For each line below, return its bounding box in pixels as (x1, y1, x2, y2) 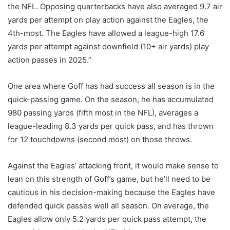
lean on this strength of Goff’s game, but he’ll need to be (8, 174, 210, 184)
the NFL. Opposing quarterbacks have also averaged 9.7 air (8, 2, 222, 12)
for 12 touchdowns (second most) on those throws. (8, 135, 192, 145)
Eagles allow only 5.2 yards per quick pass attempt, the (8, 214, 206, 224)
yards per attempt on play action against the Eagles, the (8, 15, 208, 25)
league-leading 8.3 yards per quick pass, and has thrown (8, 121, 214, 131)
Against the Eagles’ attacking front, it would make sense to (8, 161, 219, 171)
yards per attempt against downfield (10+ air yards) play (8, 42, 209, 52)
